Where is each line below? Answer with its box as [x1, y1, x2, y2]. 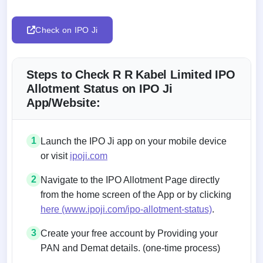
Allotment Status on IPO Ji [26, 82, 173, 95]
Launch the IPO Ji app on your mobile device [41, 136, 227, 146]
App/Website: [26, 96, 100, 109]
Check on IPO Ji [35, 25, 98, 35]
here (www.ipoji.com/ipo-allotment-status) [41, 204, 212, 214]
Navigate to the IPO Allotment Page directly [41, 174, 220, 185]
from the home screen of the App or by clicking [41, 189, 231, 200]
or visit [41, 150, 70, 161]
